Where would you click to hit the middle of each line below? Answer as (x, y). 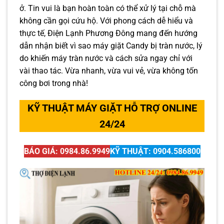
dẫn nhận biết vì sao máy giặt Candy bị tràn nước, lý (111, 46)
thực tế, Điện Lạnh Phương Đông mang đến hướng (108, 33)
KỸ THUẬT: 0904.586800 (155, 151)
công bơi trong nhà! (54, 83)
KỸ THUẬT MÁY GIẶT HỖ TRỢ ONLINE (112, 108)
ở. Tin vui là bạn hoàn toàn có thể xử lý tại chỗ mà (108, 8)
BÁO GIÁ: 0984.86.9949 (67, 151)
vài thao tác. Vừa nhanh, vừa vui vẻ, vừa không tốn (109, 71)
